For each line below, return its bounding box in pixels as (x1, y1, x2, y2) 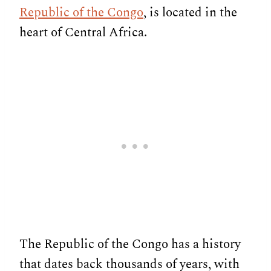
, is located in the (143, 2, 237, 22)
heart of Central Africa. (19, 22, 147, 42)
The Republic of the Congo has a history (19, 234, 241, 254)
